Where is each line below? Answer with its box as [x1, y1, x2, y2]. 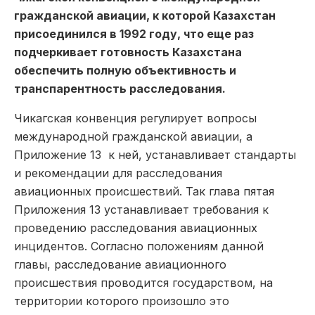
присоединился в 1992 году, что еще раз [14, 26, 254, 41]
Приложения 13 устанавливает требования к [14, 202, 269, 217]
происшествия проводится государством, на [14, 275, 273, 290]
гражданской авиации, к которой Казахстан [14, 8, 276, 22]
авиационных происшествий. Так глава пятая [14, 184, 274, 198]
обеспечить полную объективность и [14, 63, 236, 77]
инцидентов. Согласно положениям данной [14, 238, 264, 253]
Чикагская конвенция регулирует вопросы [14, 110, 257, 125]
